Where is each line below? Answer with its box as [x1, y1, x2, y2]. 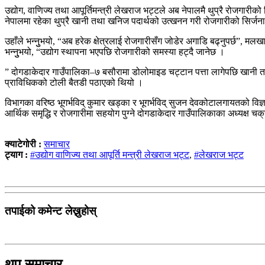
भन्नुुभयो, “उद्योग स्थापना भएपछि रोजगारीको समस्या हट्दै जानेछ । [5, 46, 225, 57]
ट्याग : [5, 149, 28, 160]
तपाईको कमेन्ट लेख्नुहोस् [5, 204, 96, 217]
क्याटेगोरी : [5, 138, 44, 149]
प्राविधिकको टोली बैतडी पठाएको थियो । [5, 77, 143, 88]
